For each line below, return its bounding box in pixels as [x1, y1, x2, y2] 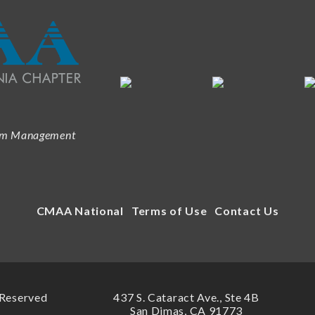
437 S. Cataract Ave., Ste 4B [113, 290, 259, 304]
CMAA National [36, 204, 124, 217]
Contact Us [214, 204, 279, 217]
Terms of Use [131, 204, 207, 217]
